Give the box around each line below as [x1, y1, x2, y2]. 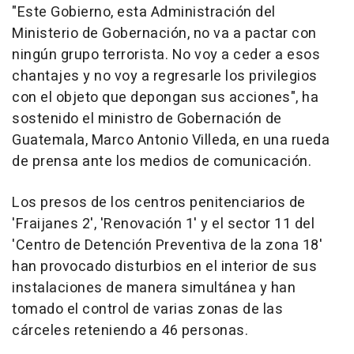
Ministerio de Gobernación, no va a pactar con [12, 23, 317, 45]
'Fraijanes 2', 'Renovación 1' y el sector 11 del [12, 213, 314, 235]
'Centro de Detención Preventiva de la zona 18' [12, 235, 322, 257]
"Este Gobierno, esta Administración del [12, 2, 276, 24]
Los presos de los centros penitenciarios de [12, 192, 306, 214]
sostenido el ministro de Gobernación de [12, 108, 282, 130]
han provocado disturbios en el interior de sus [12, 256, 317, 278]
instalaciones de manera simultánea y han [12, 277, 296, 299]
